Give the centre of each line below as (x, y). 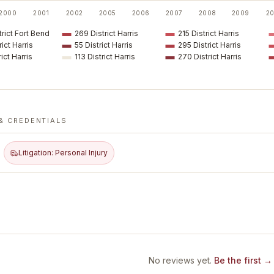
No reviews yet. (180, 260)
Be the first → (243, 260)
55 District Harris (104, 45)
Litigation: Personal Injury (63, 153)
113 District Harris (105, 57)
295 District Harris (209, 45)
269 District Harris (106, 33)
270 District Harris (210, 57)
